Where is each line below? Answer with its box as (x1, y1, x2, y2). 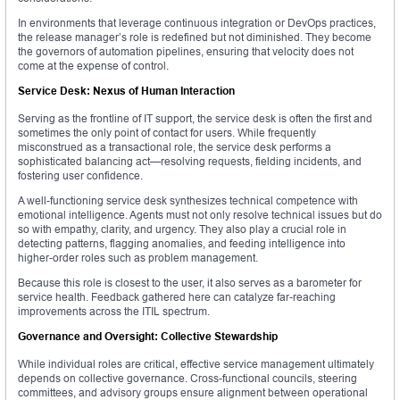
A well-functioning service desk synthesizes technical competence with (18, 194, 358, 208)
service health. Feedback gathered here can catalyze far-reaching (18, 290, 336, 304)
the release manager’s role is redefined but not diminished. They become (18, 30, 371, 45)
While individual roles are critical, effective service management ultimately (18, 357, 374, 371)
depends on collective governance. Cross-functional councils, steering (18, 371, 357, 386)
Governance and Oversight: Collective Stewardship (18, 329, 278, 344)
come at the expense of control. (18, 59, 169, 73)
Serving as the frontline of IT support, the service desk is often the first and (18, 112, 372, 126)
